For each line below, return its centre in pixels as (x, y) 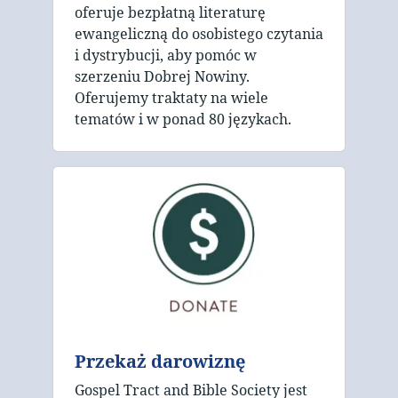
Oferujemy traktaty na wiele (171, 98)
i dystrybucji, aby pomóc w (166, 56)
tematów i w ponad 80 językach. (183, 119)
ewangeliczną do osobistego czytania (199, 34)
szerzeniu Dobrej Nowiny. (162, 77)
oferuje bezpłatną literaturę (170, 13)
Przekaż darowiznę (160, 362)
